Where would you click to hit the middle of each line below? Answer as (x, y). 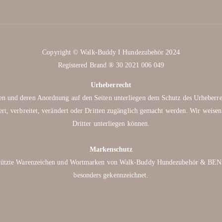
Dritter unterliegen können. (111, 124)
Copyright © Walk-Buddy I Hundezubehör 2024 (111, 53)
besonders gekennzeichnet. (111, 175)
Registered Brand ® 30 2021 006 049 (111, 65)
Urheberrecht (111, 85)
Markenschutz (111, 150)
